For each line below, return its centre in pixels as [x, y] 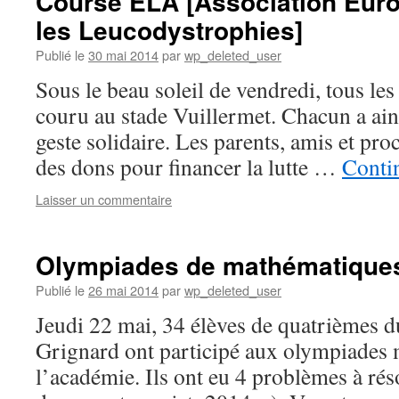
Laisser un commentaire [104, 199]
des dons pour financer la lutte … [189, 167]
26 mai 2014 [123, 290]
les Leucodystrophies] [169, 30]
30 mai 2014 [123, 55]
